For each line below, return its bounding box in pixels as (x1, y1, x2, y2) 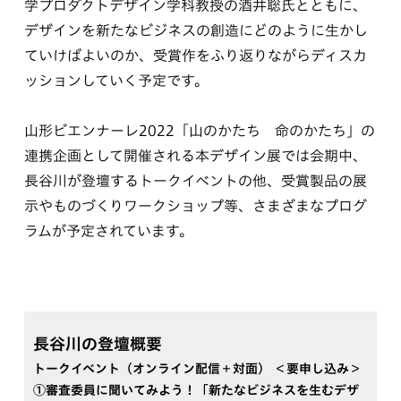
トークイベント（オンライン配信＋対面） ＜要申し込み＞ (32, 363, 362, 375)
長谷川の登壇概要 (32, 336, 162, 352)
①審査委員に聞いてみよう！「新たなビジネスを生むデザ (32, 384, 359, 397)
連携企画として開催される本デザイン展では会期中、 (23, 149, 367, 163)
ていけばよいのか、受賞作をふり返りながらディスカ (23, 48, 367, 63)
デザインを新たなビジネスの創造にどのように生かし (23, 23, 368, 38)
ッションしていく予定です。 (23, 73, 209, 88)
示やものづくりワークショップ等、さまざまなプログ (23, 199, 367, 213)
